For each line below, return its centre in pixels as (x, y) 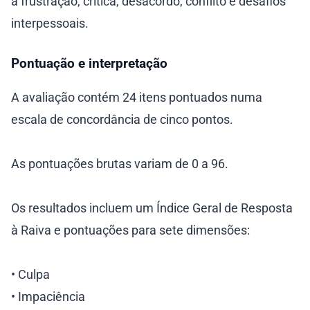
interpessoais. (50, 24)
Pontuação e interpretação (89, 64)
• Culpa (30, 274)
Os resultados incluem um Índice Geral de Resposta (152, 208)
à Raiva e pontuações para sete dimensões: (130, 230)
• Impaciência (48, 296)
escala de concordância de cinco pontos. (122, 119)
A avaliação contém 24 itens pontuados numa (137, 97)
